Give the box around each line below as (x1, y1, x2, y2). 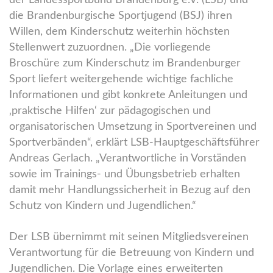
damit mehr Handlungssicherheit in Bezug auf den (9, 184, 250, 196)
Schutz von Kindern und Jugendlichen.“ (9, 200, 196, 211)
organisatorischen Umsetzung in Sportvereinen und (9, 121, 257, 132)
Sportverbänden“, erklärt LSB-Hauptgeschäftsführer (9, 136, 260, 148)
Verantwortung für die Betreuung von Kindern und (9, 247, 254, 258)
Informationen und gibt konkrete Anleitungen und (9, 89, 247, 101)
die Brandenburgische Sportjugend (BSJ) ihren (9, 10, 232, 21)
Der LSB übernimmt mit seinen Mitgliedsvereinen (9, 231, 249, 243)
